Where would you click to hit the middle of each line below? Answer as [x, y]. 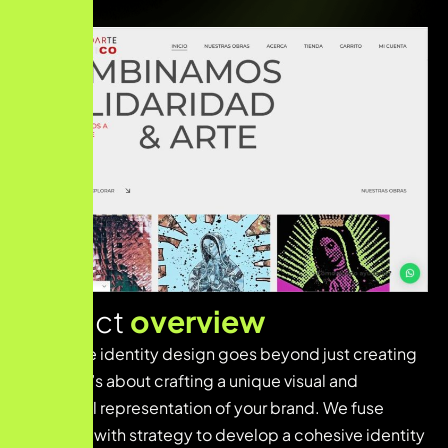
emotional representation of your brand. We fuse [202, 407]
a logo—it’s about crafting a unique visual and [189, 380]
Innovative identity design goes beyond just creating [218, 353]
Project [75, 320]
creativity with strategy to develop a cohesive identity [222, 434]
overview [197, 320]
